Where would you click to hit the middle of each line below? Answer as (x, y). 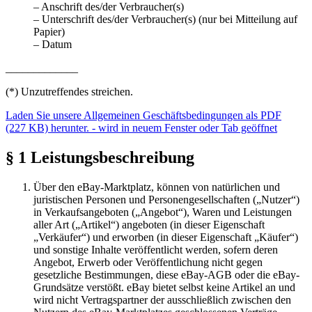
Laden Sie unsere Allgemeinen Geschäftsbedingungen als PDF (143, 115)
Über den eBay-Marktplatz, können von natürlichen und (157, 187)
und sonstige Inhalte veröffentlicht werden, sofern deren (156, 249)
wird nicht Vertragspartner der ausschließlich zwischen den (162, 299)
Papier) (49, 32)
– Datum (53, 44)
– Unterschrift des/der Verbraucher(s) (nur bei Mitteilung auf (165, 19)
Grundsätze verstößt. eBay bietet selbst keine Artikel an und (164, 287)
